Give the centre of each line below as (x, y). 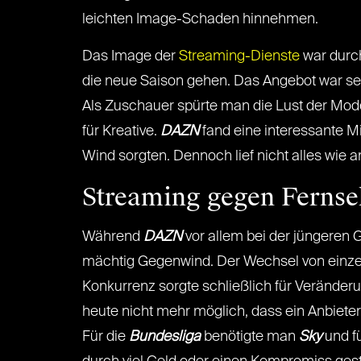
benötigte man (248, 337)
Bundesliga (165, 337)
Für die (106, 337)
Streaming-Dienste (239, 56)
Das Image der (131, 56)
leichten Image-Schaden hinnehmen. (200, 19)
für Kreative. (121, 131)
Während (113, 237)
